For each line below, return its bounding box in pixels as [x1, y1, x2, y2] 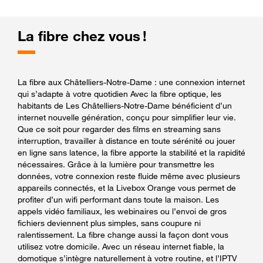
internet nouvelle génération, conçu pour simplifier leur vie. [18, 112, 236, 122]
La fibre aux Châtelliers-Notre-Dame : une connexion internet [18, 76, 245, 87]
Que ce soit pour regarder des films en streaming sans [18, 123, 221, 134]
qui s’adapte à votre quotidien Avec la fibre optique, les [18, 88, 221, 99]
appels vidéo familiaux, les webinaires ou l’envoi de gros [18, 205, 227, 216]
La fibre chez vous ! [18, 27, 147, 45]
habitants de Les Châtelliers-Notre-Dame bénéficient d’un [18, 100, 232, 110]
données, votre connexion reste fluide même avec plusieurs [18, 170, 240, 181]
